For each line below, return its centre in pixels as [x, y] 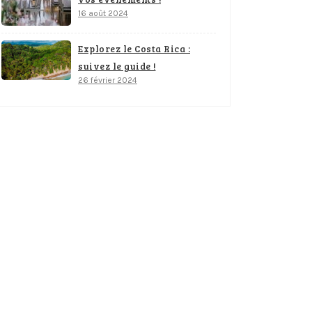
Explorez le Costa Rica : [134, 49]
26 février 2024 [108, 80]
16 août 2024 [103, 14]
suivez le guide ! [117, 67]
